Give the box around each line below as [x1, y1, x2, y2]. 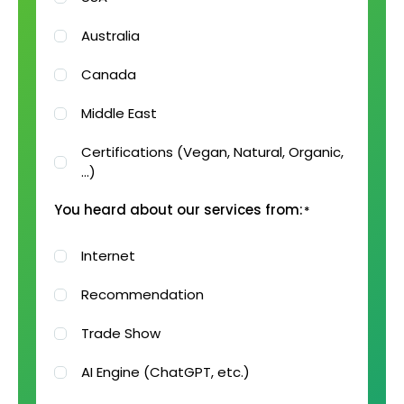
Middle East [81, 103, 157, 123]
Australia [81, 25, 140, 45]
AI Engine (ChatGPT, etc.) [81, 362, 250, 381]
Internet [81, 245, 135, 265]
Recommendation [81, 284, 204, 304]
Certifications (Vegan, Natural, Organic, [81, 142, 344, 161]
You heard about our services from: [54, 199, 303, 219]
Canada [81, 64, 136, 84]
